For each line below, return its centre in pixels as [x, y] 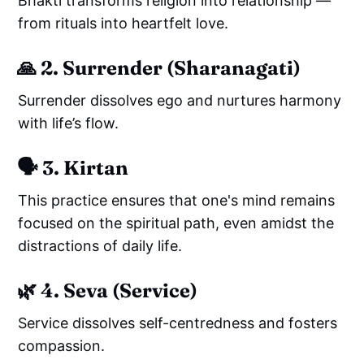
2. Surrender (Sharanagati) [171, 68]
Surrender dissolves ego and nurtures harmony [180, 101]
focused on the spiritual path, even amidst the [176, 223]
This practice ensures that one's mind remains [177, 201]
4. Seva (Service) [119, 291]
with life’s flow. [69, 123]
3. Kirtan [86, 168]
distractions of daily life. [102, 246]
